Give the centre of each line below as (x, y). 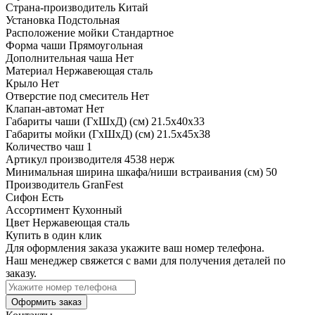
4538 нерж (149, 159)
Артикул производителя (65, 159)
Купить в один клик (54, 235)
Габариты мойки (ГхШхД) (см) (81, 134)
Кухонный (97, 210)
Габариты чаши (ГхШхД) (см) (78, 121)
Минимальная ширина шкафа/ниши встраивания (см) (136, 172)
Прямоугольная (106, 45)
